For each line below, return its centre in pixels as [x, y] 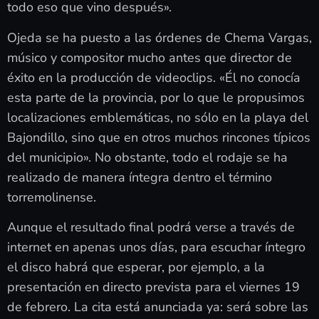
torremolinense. [52, 197]
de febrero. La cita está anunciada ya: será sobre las [158, 307]
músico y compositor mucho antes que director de [150, 57]
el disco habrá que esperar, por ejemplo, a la [136, 267]
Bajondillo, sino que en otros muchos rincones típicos [159, 137]
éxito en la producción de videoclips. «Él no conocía [154, 77]
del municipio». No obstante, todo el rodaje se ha [147, 157]
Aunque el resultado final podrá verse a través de [151, 228]
